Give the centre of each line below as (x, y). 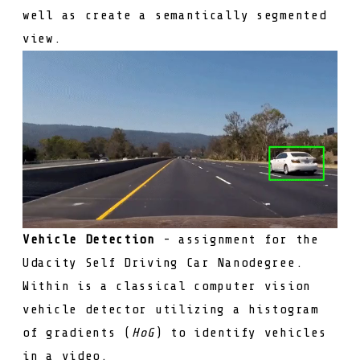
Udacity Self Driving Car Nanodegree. (163, 262)
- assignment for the (237, 239)
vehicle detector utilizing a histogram (171, 309)
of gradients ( (77, 332)
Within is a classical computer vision (167, 286)
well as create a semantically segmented (175, 15)
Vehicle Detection (89, 239)
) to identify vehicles (241, 332)
